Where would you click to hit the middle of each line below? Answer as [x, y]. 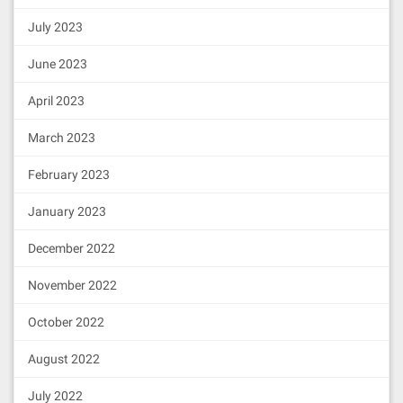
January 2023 [67, 211]
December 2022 [72, 248]
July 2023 [55, 27]
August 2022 [64, 359]
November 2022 [72, 285]
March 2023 [62, 138]
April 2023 [56, 101]
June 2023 [58, 64]
